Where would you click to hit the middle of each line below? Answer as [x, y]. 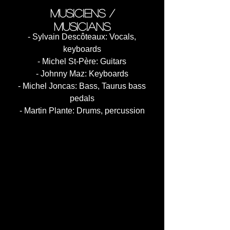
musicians [82, 26]
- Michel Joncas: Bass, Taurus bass [82, 86]
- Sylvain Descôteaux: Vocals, [82, 37]
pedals [82, 98]
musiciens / [82, 13]
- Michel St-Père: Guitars [82, 61]
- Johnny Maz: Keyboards [82, 74]
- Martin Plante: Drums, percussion [82, 111]
